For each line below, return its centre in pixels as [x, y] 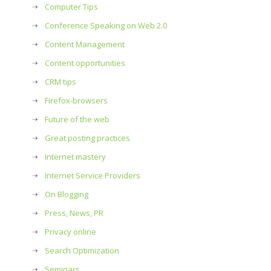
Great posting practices [87, 138]
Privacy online [70, 232]
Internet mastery [75, 157]
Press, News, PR [74, 213]
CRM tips [60, 82]
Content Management [85, 44]
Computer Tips [71, 7]
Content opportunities [85, 63]
